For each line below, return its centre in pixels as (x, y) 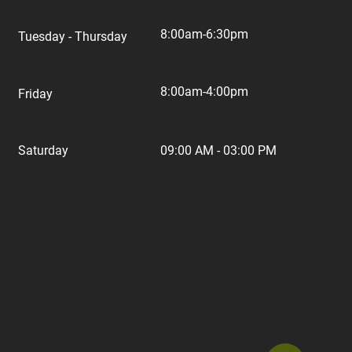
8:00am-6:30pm (204, 34)
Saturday (43, 150)
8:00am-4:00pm (204, 92)
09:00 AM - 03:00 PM (218, 150)
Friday (35, 94)
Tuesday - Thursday (73, 37)
